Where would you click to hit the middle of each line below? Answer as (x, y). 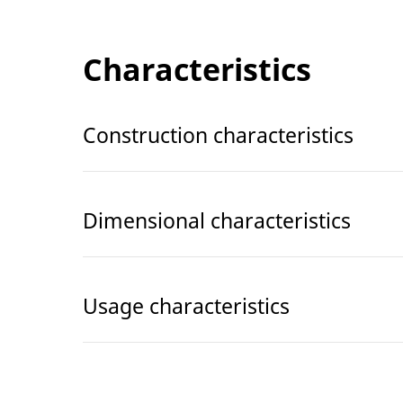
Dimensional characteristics (217, 221)
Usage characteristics (186, 306)
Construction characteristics (218, 135)
